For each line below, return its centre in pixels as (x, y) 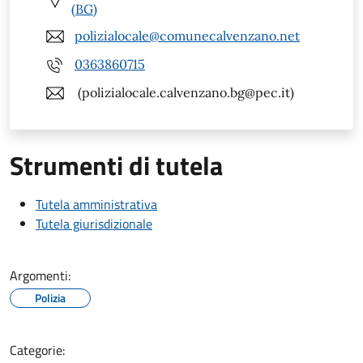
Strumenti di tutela (116, 165)
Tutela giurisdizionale (94, 223)
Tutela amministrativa (96, 204)
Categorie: (37, 350)
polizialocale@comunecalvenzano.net (187, 36)
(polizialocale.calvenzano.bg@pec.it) (184, 93)
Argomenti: (40, 275)
